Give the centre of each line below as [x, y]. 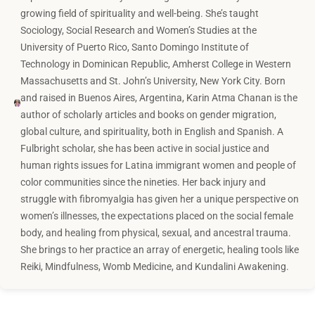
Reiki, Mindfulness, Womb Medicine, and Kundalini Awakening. [155, 266]
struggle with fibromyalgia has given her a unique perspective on [160, 199]
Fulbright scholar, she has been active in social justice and [145, 148]
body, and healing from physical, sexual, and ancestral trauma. [156, 232]
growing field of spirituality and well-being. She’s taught [140, 13]
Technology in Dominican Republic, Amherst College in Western [156, 64]
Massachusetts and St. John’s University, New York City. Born [153, 81]
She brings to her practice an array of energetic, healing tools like [160, 249]
